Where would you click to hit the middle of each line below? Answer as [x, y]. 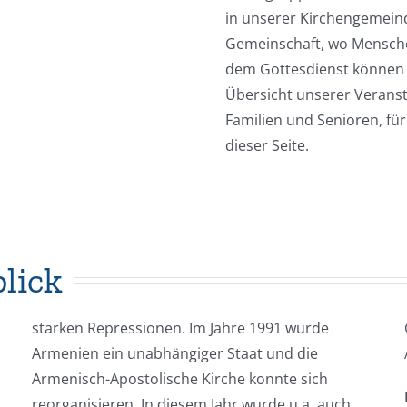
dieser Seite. [267, 145]
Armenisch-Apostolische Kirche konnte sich [179, 379]
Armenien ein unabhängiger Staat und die [174, 353]
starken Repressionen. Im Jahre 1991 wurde [180, 328]
